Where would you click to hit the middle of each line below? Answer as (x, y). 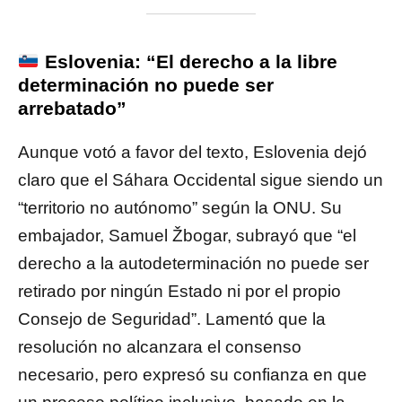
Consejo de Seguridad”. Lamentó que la (172, 319)
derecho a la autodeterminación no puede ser (193, 264)
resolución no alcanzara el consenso (160, 347)
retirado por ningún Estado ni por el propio (179, 292)
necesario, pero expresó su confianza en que (192, 375)
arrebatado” (72, 109)
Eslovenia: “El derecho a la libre (188, 62)
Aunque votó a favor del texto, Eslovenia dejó (192, 153)
